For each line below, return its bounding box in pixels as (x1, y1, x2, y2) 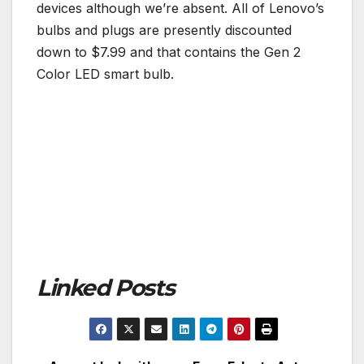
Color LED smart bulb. (37, 65, 174, 82)
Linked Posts (37, 274, 175, 301)
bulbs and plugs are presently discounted (37, 21, 292, 38)
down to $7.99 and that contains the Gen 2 (37, 43, 301, 60)
